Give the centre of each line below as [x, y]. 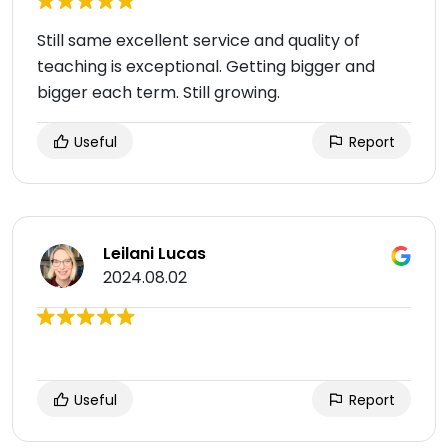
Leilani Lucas [154, 253]
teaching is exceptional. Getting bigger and [206, 66]
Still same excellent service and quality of [198, 40]
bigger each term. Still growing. [158, 92]
